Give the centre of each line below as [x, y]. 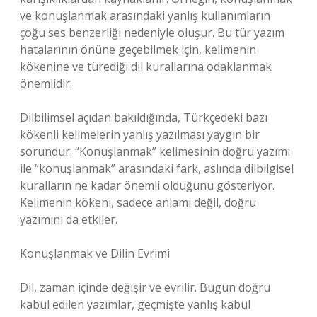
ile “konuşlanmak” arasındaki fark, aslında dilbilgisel [157, 168]
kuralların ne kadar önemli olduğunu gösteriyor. [147, 185]
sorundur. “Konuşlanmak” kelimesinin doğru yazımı [155, 151]
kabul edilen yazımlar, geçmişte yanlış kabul [135, 304]
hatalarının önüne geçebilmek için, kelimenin [138, 50]
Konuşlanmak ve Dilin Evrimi [95, 253]
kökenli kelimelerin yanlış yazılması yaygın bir [140, 134]
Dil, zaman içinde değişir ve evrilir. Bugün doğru [145, 287]
